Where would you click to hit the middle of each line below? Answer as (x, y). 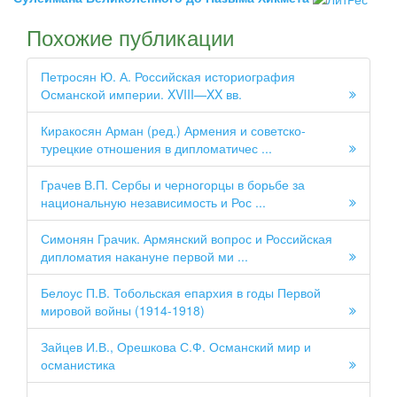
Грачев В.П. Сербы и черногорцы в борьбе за (173, 185)
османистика (78, 365)
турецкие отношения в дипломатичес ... (156, 148)
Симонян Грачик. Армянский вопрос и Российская (187, 239)
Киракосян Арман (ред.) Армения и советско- (173, 131)
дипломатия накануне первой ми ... (144, 257)
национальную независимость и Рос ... (153, 202)
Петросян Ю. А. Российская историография (168, 77)
